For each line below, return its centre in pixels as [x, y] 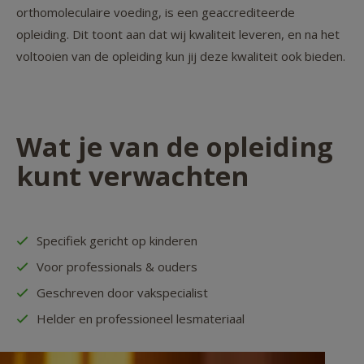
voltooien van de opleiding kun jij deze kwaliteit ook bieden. [181, 56]
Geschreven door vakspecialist [122, 292]
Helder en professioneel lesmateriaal [141, 318]
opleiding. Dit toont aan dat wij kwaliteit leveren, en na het [178, 35]
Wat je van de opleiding [175, 147]
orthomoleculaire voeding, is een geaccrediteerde [156, 13]
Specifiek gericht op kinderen [117, 240]
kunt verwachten [132, 176]
